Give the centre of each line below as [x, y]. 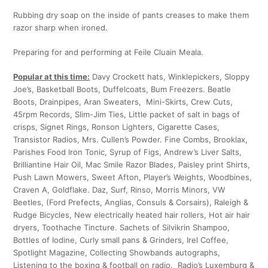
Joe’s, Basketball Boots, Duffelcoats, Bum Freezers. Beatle [122, 89]
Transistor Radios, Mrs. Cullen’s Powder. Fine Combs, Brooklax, [131, 140]
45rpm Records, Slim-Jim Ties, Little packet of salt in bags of [127, 115]
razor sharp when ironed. [61, 28]
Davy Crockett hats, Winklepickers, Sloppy [170, 77]
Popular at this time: [52, 77]
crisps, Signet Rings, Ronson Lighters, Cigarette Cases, [117, 127]
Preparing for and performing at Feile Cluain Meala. [109, 52]
